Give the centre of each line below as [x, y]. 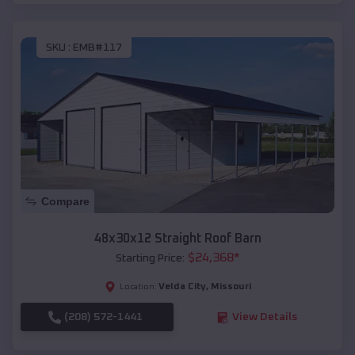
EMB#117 [97, 47]
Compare [65, 202]
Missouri [231, 287]
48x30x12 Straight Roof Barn [177, 239]
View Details [264, 317]
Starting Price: [150, 259]
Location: [138, 287]
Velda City [182, 287]
